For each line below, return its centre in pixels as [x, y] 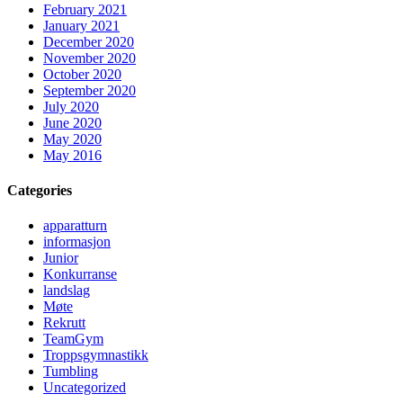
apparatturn [75, 226]
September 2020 [90, 90]
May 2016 [72, 155]
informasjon [77, 242]
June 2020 [72, 122]
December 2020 [89, 41]
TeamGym [73, 339]
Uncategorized [85, 388]
